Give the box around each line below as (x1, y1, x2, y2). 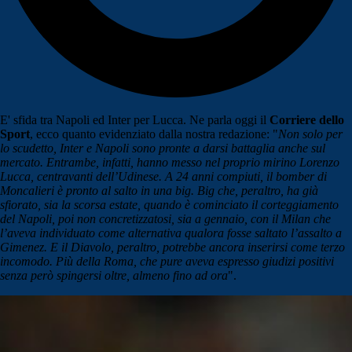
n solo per (293, 127, 343, 141)
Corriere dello (269, 113, 344, 127)
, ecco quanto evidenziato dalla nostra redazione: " (30, 127, 278, 141)
